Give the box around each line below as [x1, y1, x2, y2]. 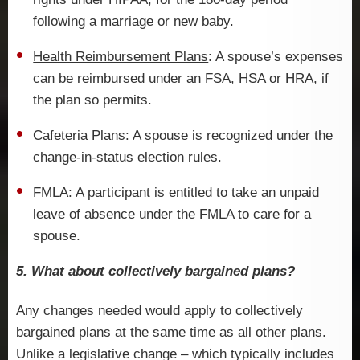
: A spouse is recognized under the [125, 128, 333, 144]
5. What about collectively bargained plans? [16, 264, 295, 280]
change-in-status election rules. [33, 149, 223, 166]
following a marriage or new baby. [33, 14, 235, 30]
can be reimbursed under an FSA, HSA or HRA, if [33, 71, 329, 87]
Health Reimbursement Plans [33, 49, 209, 65]
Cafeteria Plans [33, 128, 126, 144]
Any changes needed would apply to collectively [16, 302, 303, 318]
